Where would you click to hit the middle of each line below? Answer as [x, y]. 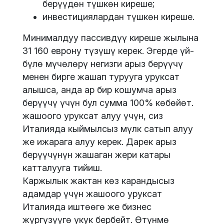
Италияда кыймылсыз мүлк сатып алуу [108, 129]
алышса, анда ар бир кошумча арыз [99, 90]
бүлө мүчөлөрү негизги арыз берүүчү [103, 64]
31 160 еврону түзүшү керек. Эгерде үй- [108, 51]
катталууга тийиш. [62, 168]
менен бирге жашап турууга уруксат [101, 77]
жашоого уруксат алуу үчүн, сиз [93, 116]
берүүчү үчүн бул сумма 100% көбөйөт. [108, 103]
